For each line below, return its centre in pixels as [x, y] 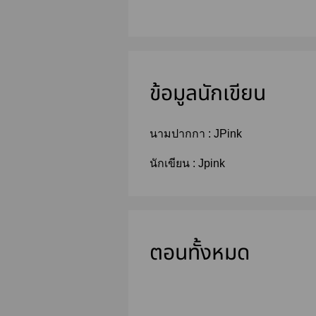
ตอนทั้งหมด [200, 253]
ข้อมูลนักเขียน [208, 93]
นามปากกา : [182, 133]
